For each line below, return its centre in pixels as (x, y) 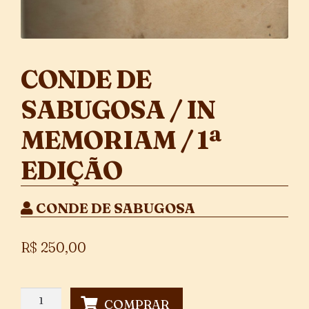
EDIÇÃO (71, 170)
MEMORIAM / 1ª (121, 139)
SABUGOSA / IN (118, 109)
